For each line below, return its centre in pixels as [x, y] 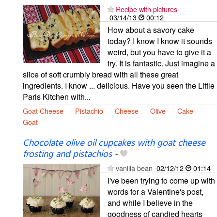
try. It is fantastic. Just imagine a [161, 63]
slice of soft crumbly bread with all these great [101, 74]
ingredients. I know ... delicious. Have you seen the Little [119, 85]
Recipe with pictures [147, 9]
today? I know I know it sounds [160, 41]
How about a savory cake [151, 30]
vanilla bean [135, 168]
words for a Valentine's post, [155, 191]
